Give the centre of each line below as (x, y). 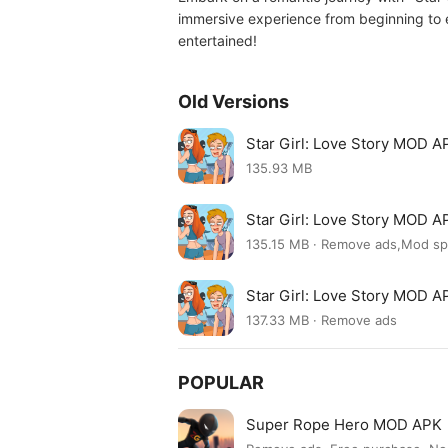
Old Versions (233, 101)
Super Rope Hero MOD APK (344, 424)
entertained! (217, 40)
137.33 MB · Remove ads (321, 320)
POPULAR (221, 382)
